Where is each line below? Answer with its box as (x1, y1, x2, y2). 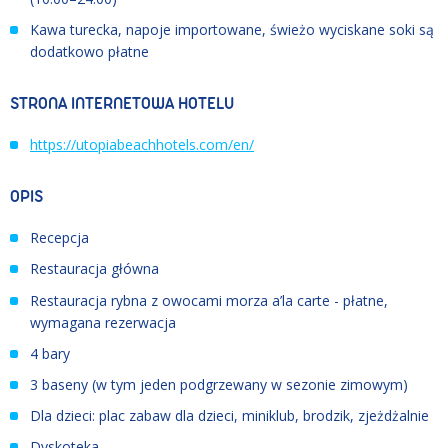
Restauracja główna (30, 259, 159, 279)
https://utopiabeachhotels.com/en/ (30, 135, 254, 155)
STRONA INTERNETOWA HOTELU (10, 94, 234, 114)
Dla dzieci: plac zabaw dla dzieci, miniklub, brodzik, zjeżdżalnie (30, 406, 429, 425)
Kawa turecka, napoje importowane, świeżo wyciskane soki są (30, 20, 434, 40)
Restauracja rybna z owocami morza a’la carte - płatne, (30, 290, 388, 310)
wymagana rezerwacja (30, 312, 176, 332)
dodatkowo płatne (30, 42, 149, 62)
